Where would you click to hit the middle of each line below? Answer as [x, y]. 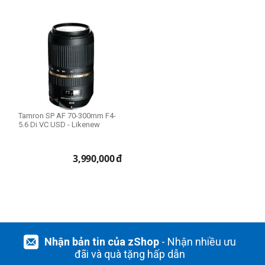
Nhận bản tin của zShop [101, 242]
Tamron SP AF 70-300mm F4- [67, 116]
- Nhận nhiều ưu [197, 242]
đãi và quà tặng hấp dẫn [130, 254]
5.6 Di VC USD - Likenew [59, 125]
